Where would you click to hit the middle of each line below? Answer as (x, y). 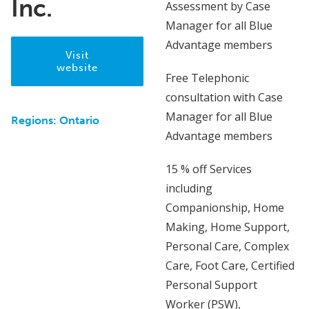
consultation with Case (224, 97)
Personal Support (211, 285)
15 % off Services (209, 169)
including (189, 188)
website (77, 67)
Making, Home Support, (228, 227)
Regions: (35, 120)
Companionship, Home (225, 207)
